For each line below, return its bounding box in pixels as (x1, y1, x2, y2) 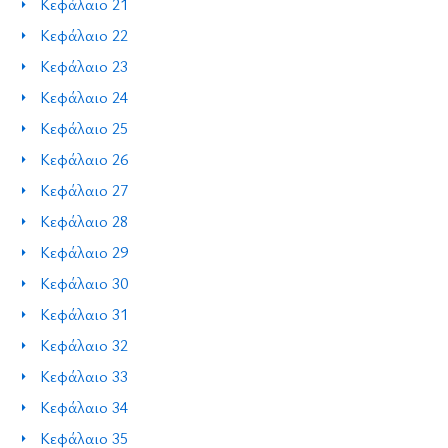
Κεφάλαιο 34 (40, 396, 129, 419)
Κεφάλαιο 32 (40, 334, 129, 357)
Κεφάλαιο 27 (40, 178, 129, 201)
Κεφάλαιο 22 (40, 23, 129, 46)
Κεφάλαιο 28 (40, 209, 129, 232)
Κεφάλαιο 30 (40, 272, 129, 294)
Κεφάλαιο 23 (40, 54, 129, 77)
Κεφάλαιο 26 (40, 147, 129, 170)
